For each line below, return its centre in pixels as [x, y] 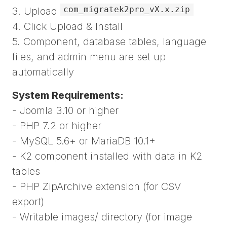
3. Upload [36, 11]
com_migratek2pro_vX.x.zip [127, 10]
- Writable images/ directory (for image [102, 217]
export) [28, 202]
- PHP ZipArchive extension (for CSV [97, 187]
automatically [43, 72]
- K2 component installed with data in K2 [107, 156]
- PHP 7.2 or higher [57, 126]
